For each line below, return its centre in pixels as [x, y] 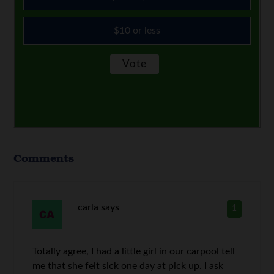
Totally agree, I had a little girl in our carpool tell [134, 251]
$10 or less [137, 30]
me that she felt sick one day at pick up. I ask [128, 266]
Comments [44, 157]
